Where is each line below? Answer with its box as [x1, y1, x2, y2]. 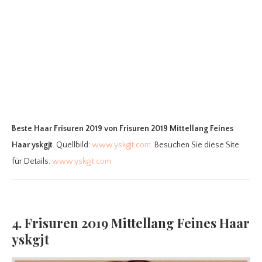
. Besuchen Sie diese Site [151, 140, 239, 150]
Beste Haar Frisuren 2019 [12, 124, 102, 134]
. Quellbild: [53, 140, 92, 150]
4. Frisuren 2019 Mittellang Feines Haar [12, 214, 250, 232]
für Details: [12, 157, 52, 167]
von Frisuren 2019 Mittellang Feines [104, 124, 233, 134]
